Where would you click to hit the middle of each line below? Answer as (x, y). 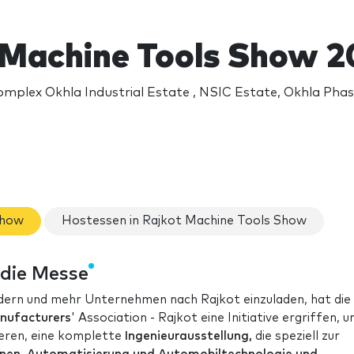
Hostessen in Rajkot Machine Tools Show (184, 221)
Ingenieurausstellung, (188, 336)
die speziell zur (296, 336)
